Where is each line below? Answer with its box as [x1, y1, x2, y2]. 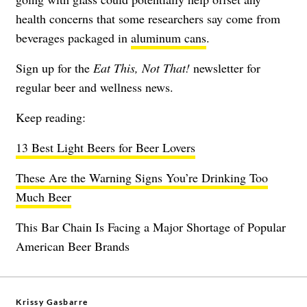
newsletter [193, 60, 243, 77]
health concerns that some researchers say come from [16, 10, 280, 27]
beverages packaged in [16, 29, 131, 47]
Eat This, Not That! [93, 60, 193, 77]
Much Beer [16, 188, 71, 206]
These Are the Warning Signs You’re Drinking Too [16, 169, 268, 186]
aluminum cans [131, 29, 206, 47]
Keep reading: [16, 109, 86, 126]
